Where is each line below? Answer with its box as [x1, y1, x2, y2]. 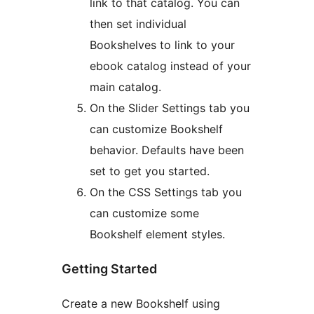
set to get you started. [90, 163, 210, 178]
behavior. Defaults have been [90, 142, 244, 157]
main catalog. [90, 79, 161, 94]
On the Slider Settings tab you [90, 100, 250, 115]
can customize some [90, 205, 199, 220]
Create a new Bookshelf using [62, 296, 220, 310]
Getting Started [62, 261, 157, 276]
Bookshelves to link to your [90, 37, 235, 52]
